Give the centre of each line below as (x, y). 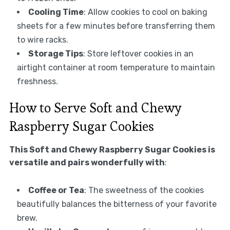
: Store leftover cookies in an (138, 53)
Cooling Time (56, 12)
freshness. (37, 81)
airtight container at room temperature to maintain (116, 67)
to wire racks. (42, 40)
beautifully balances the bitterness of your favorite (117, 204)
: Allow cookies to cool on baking (145, 12)
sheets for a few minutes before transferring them (116, 26)
